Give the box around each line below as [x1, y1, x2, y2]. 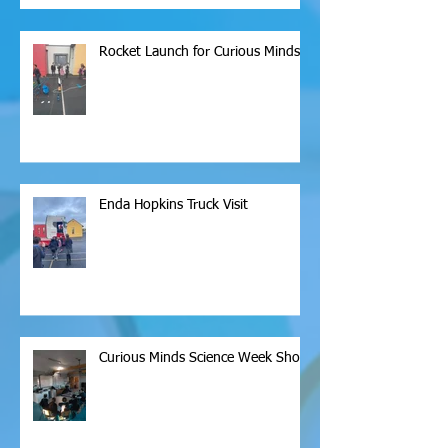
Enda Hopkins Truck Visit [99, 197, 248, 212]
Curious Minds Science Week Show [99, 350, 310, 365]
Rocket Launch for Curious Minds [99, 44, 300, 59]
